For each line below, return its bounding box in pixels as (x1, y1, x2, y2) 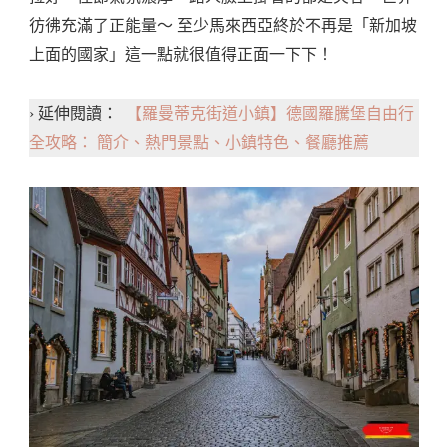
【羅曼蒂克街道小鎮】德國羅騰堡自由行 (126, 105, 414, 123)
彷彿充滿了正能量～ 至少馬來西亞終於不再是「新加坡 (29, 17, 417, 35)
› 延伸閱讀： (29, 105, 126, 123)
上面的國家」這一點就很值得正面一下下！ (29, 46, 333, 64)
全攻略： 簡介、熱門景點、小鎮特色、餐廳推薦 (29, 134, 369, 152)
